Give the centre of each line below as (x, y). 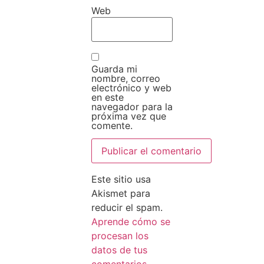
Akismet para (121, 193)
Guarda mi (114, 69)
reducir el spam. (127, 207)
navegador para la (132, 106)
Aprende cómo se (131, 221)
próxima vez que (129, 116)
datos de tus (119, 250)
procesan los (120, 235)
